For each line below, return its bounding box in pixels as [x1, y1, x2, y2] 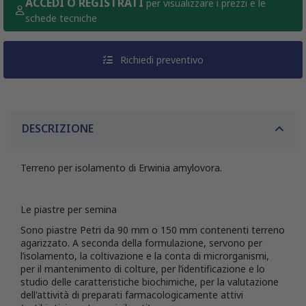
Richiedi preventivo [117, 53, 204, 67]
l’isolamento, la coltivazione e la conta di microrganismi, [20, 249, 269, 262]
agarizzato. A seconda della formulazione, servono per [20, 236, 262, 249]
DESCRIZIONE [22, 121, 94, 137]
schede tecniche [25, 12, 97, 25]
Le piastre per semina [20, 202, 117, 216]
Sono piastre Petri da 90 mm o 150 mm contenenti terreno [20, 223, 285, 236]
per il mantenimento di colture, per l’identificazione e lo [20, 262, 265, 275]
